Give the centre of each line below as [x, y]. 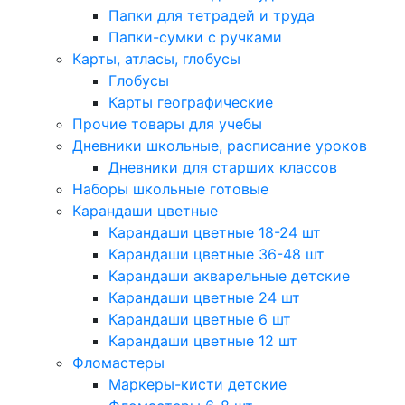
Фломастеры [118, 363]
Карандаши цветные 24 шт [204, 297]
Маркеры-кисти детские [198, 384]
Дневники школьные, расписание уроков [220, 146]
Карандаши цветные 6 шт [200, 319]
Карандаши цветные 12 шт [203, 341]
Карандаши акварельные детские [229, 276]
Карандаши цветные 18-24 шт [215, 232]
